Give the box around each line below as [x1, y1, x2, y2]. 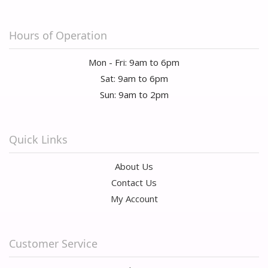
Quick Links [9, 132, 68, 147]
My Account [110, 192, 158, 205]
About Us [115, 160, 153, 172]
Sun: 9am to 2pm [99, 88, 169, 100]
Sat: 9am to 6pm [100, 72, 168, 84]
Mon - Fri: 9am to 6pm [89, 56, 179, 68]
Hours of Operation [9, 28, 107, 42]
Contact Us [111, 176, 157, 188]
